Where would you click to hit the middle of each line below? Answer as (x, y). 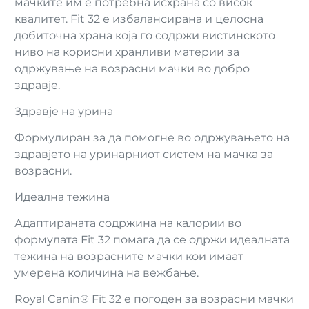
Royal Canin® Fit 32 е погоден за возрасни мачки (154, 299)
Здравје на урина (64, 111)
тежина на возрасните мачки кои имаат (129, 256)
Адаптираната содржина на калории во (128, 223)
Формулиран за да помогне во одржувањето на (152, 138)
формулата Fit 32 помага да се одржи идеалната (152, 240)
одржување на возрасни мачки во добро (132, 69)
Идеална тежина (62, 197)
